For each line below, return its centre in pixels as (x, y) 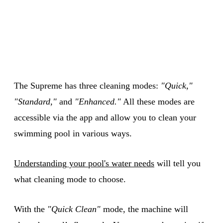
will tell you (177, 163)
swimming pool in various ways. (73, 133)
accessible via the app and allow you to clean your (105, 117)
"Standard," (35, 101)
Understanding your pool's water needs (84, 163)
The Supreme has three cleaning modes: (87, 85)
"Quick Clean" (74, 209)
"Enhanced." (98, 101)
